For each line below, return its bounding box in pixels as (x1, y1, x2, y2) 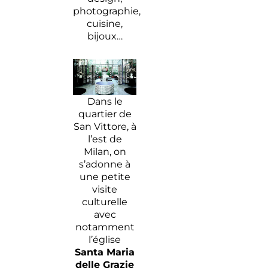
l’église (89, 233, 121, 245)
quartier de (78, 108, 132, 120)
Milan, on (83, 145, 126, 157)
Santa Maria (75, 246, 135, 258)
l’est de (87, 133, 122, 145)
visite (92, 183, 118, 195)
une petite (79, 170, 130, 182)
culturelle (82, 196, 128, 208)
